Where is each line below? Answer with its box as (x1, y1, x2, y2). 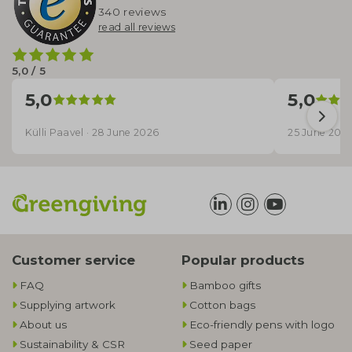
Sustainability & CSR (20, 337, 125, 350)
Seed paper (189, 337, 252, 350)
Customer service (12, 251, 135, 268)
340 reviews (98, 5, 167, 19)
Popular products (181, 251, 305, 268)
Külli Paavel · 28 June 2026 (24, 126, 159, 139)
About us (20, 317, 67, 331)
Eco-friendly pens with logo (189, 317, 335, 331)
